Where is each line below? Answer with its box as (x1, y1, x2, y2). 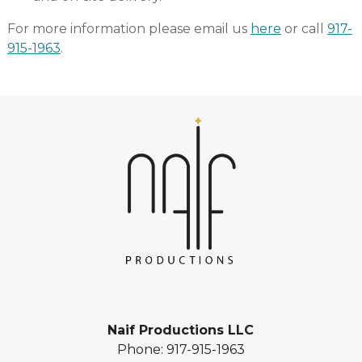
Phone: (116, 342, 166, 358)
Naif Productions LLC (107, 322, 255, 339)
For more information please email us (6, 21, 250, 37)
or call (280, 21, 327, 37)
